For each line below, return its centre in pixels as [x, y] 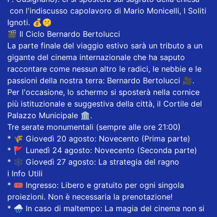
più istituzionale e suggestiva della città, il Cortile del [105, 103]
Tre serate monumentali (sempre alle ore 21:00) [95, 127]
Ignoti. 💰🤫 [30, 22]
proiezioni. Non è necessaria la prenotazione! [90, 196]
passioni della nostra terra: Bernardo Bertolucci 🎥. [101, 80]
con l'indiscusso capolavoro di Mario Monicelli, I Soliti [107, 10]
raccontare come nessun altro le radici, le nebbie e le [104, 69]
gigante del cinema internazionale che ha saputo [96, 57]
